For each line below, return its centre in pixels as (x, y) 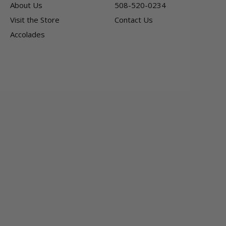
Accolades (28, 35)
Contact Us (133, 20)
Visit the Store (35, 20)
